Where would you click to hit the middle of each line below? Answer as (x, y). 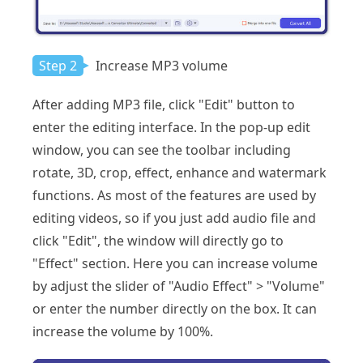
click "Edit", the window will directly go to (158, 240)
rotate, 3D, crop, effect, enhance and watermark (179, 172)
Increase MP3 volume (160, 65)
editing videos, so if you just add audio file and (174, 218)
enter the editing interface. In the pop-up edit (171, 127)
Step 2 (58, 65)
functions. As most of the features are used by (174, 195)
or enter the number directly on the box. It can (175, 308)
